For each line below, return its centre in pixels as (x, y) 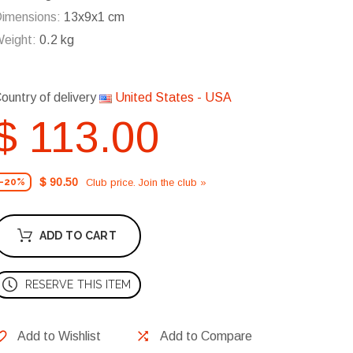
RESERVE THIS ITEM (78, 285)
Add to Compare (206, 336)
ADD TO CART (78, 236)
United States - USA (172, 98)
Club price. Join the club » (146, 182)
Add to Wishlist (59, 336)
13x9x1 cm (93, 17)
